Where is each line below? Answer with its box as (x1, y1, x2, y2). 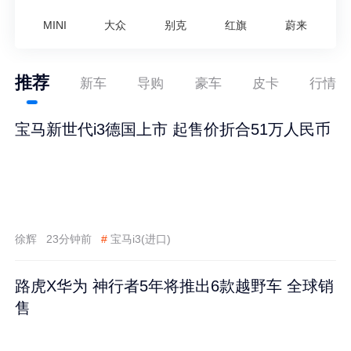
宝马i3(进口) (110, 232, 171, 245)
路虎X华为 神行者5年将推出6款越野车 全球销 (15, 277, 335, 295)
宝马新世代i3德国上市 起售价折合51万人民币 (15, 120, 331, 138)
